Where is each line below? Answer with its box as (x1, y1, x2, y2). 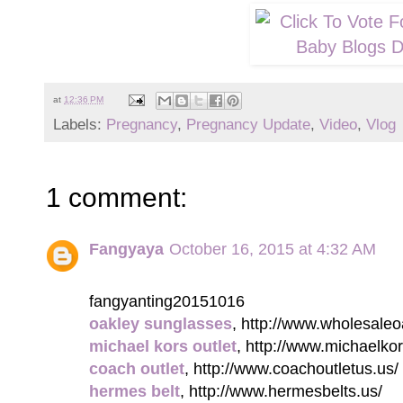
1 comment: (46, 183, 187, 213)
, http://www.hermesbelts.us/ (180, 381, 382, 401)
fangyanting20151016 (89, 291, 245, 311)
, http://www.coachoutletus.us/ (184, 359, 399, 379)
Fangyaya (89, 239, 164, 259)
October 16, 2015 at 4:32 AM (169, 239, 376, 259)
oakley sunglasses (89, 314, 232, 334)
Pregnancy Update (186, 116, 310, 134)
